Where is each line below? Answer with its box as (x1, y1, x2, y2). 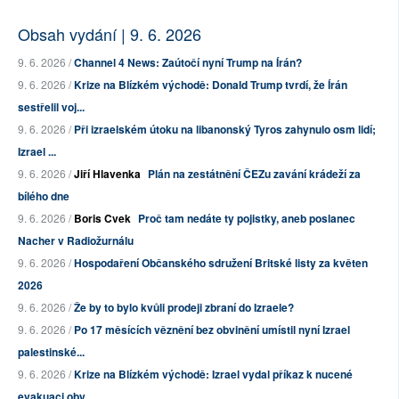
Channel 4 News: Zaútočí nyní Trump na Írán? (74, 54, 302, 71)
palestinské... (18, 344, 85, 361)
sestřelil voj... (18, 99, 85, 116)
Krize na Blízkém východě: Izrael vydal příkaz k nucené (74, 366, 353, 383)
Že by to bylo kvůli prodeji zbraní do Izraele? (74, 299, 294, 316)
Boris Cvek (74, 210, 131, 227)
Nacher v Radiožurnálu (18, 232, 134, 249)
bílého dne (18, 188, 69, 205)
